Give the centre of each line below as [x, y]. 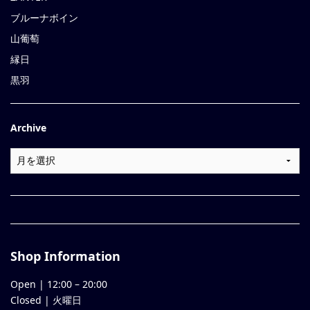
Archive [28, 128]
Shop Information [65, 256]
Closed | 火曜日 [46, 300]
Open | [29, 284]
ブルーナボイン [44, 18]
